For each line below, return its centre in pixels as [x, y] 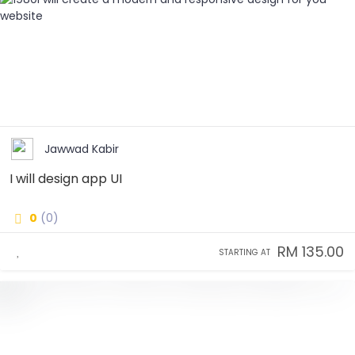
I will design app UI [66, 179]
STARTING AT [244, 252]
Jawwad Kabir [82, 149]
